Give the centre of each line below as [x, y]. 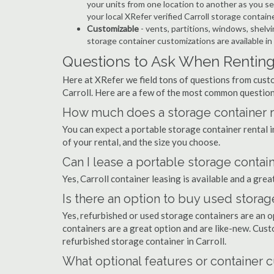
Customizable [113, 28]
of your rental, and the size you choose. [141, 142]
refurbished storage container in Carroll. [144, 241]
